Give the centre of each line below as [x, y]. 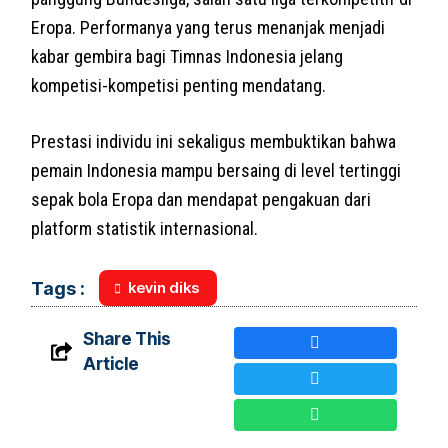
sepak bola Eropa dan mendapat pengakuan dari [201, 199]
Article [110, 363]
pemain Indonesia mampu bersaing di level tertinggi [216, 170]
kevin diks [164, 287]
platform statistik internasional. [145, 228]
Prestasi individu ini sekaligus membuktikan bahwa [214, 141]
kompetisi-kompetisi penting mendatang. [179, 85]
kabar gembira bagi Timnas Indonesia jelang [187, 56]
